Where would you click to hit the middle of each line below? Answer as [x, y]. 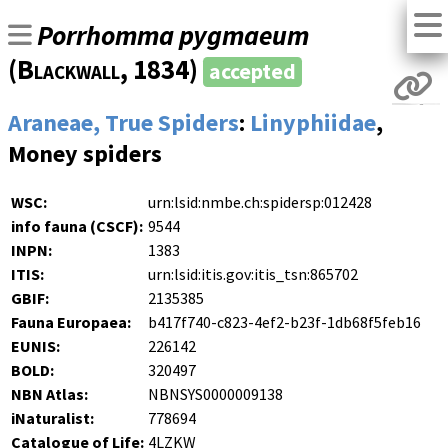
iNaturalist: [52, 418]
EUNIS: [35, 346]
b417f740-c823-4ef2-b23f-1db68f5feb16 [284, 322]
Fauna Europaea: [71, 322]
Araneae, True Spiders [123, 123]
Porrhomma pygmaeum [173, 35]
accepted [252, 72]
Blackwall [68, 69]
